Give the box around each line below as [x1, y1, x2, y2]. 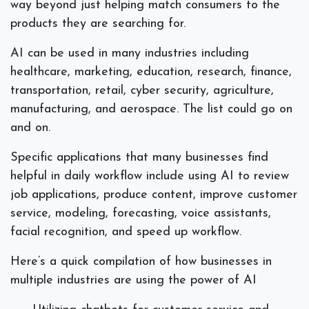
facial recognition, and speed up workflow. [10, 226, 246, 239]
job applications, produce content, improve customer [10, 188, 297, 202]
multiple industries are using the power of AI [10, 274, 257, 288]
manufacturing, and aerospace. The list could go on [10, 103, 292, 117]
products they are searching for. [10, 17, 190, 31]
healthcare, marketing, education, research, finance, [10, 66, 292, 79]
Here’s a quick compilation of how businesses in [10, 255, 272, 269]
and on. [10, 121, 54, 135]
